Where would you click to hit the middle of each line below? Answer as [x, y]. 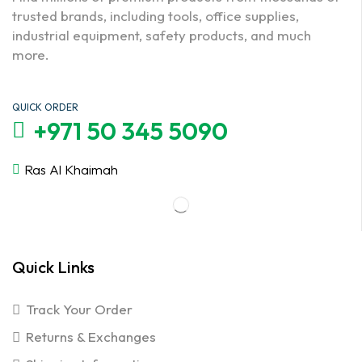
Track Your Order [79, 309]
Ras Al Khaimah [71, 169]
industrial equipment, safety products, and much [162, 35]
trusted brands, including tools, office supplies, [156, 15]
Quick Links [53, 267]
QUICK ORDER [45, 107]
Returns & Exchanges [91, 336]
